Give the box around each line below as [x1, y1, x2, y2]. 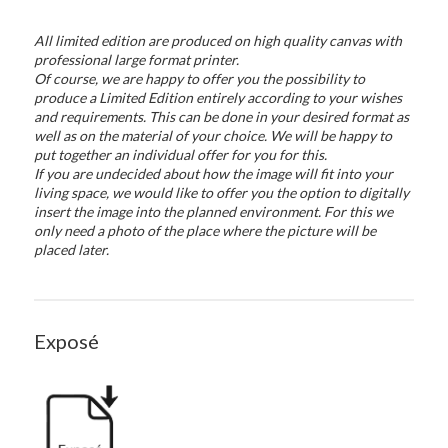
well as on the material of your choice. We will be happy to [34, 127, 393, 144]
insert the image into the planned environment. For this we [34, 203, 394, 220]
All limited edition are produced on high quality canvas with [34, 32, 403, 49]
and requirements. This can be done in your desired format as [34, 108, 410, 125]
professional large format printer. [34, 51, 240, 68]
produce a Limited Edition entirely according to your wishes [34, 89, 403, 106]
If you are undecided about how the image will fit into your [34, 165, 394, 182]
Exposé [34, 329, 100, 353]
